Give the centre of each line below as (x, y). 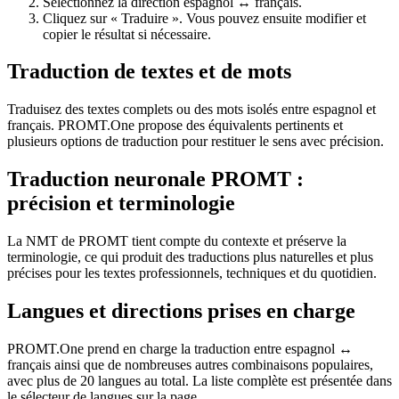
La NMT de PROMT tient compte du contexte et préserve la (177, 241)
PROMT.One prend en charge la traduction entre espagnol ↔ (180, 348)
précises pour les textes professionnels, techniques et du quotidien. (192, 273)
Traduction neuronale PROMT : (155, 179)
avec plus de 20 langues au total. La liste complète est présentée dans (199, 380)
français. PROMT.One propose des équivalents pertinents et (175, 126)
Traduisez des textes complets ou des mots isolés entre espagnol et (191, 110)
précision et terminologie (121, 204)
